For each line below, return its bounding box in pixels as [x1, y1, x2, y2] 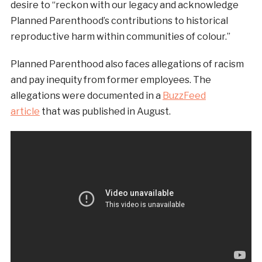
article [10, 106, 40, 118]
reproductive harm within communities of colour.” [10, 31, 230, 43]
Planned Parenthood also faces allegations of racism [10, 58, 244, 70]
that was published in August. [39, 106, 171, 118]
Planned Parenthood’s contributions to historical [10, 15, 228, 27]
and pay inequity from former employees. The [10, 74, 211, 86]
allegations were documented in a [10, 90, 163, 102]
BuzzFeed [162, 90, 206, 102]
